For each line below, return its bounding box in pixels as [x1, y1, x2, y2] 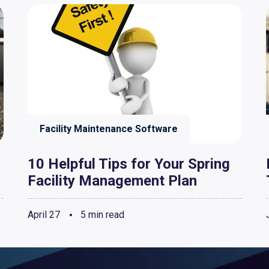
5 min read [78, 209, 124, 220]
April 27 [28, 209, 60, 220]
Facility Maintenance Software [40, 123, 178, 134]
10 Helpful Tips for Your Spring [28, 156, 230, 172]
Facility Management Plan [28, 172, 197, 189]
